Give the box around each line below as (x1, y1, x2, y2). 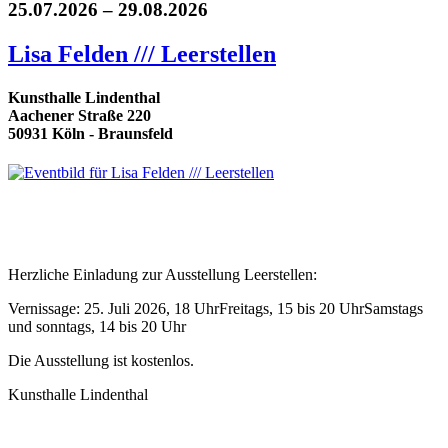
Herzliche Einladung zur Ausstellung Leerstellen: (8, 266, 317, 284)
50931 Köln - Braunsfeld (8, 125, 173, 143)
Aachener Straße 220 (8, 107, 151, 125)
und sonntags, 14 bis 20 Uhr (8, 318, 186, 336)
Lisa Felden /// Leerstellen (8, 40, 276, 67)
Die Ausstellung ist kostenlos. (8, 352, 194, 370)
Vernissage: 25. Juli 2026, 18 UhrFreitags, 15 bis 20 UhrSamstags (8, 300, 423, 318)
